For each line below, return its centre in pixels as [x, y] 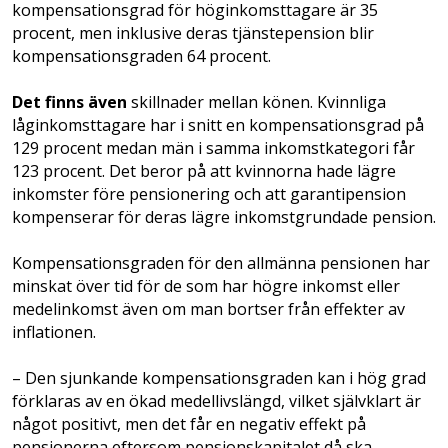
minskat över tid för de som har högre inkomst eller [206, 285]
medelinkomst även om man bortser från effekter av [208, 308]
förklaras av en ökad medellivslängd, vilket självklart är [216, 400]
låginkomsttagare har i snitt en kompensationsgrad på [218, 124]
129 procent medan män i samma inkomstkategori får [213, 147]
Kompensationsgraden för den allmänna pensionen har [221, 262]
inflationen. [54, 331]
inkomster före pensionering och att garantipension [209, 193]
